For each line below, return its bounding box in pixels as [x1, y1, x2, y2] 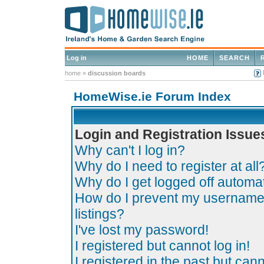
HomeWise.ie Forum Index [74, 90, 231, 103]
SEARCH [219, 54, 250, 61]
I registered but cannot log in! [75, 238, 250, 253]
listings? [75, 206, 124, 222]
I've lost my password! [75, 222, 209, 237]
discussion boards [88, 70, 146, 77]
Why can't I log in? [75, 143, 185, 158]
